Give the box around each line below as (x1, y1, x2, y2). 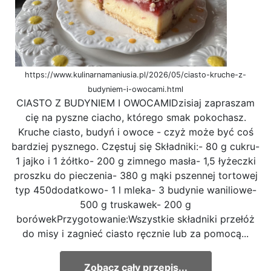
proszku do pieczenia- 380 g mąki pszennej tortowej (13, 169, 258, 181)
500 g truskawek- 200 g (80, 198, 191, 211)
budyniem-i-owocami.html (88, 84, 183, 94)
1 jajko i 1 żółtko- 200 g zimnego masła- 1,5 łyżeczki (15, 154, 256, 167)
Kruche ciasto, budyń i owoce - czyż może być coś (18, 125, 253, 138)
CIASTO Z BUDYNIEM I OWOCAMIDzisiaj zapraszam (16, 96, 255, 109)
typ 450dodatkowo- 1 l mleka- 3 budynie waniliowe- (15, 183, 256, 196)
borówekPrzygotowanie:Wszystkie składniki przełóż (16, 212, 255, 225)
